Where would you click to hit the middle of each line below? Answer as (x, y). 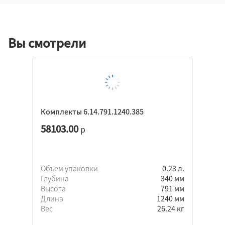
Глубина (55, 178)
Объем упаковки (70, 168)
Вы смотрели (47, 42)
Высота (54, 188)
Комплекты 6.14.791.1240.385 (92, 111)
